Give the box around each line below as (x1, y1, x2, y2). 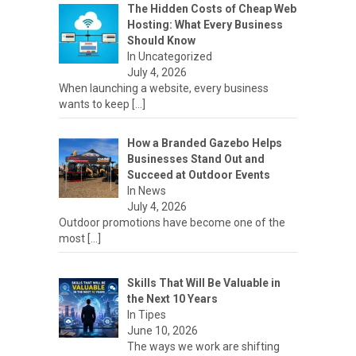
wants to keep (59, 97, 132, 110)
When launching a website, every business (59, 81, 269, 95)
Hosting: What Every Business (126, 17, 283, 31)
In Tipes (126, 308, 166, 321)
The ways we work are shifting (126, 339, 280, 353)
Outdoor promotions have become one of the (59, 215, 285, 229)
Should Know (126, 33, 195, 47)
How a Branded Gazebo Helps (126, 136, 282, 149)
